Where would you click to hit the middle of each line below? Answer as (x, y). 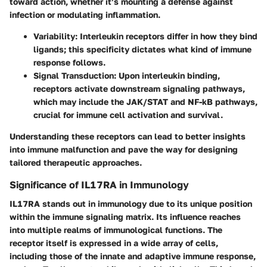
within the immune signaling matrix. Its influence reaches (125, 217)
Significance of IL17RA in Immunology (99, 184)
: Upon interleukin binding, (167, 75)
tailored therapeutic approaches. (76, 162)
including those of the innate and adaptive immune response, (133, 256)
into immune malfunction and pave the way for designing (124, 149)
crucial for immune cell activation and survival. (128, 114)
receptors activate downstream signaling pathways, (139, 88)
